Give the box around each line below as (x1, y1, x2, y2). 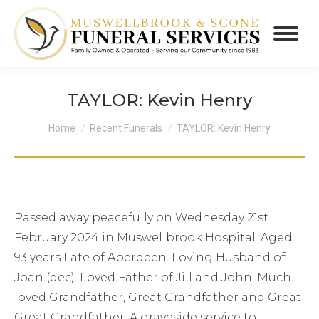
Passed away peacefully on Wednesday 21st (14, 210, 268, 224)
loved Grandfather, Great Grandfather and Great (14, 290, 301, 304)
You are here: (48, 115, 125, 129)
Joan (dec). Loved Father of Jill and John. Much (14, 270, 291, 284)
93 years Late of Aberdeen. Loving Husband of (14, 250, 286, 264)
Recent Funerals (90, 122, 162, 134)
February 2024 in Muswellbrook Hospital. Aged (14, 230, 292, 244)
